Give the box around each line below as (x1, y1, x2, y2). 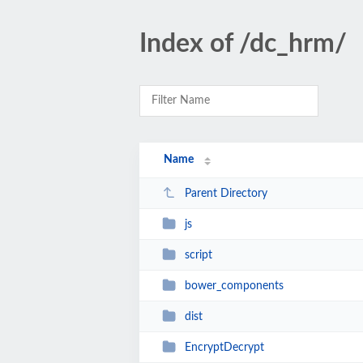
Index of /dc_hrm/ (139, 31, 347, 57)
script (184, 249, 212, 261)
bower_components (184, 280, 284, 292)
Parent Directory (184, 187, 267, 199)
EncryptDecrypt (184, 341, 264, 353)
